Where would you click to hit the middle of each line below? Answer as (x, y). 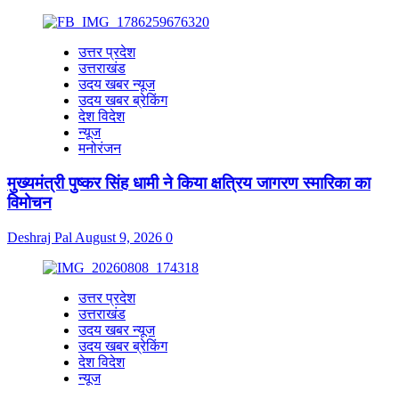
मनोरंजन (100, 149)
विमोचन (29, 202)
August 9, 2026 (120, 237)
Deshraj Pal (41, 237)
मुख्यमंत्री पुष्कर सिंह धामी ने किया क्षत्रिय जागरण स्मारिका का (189, 183)
